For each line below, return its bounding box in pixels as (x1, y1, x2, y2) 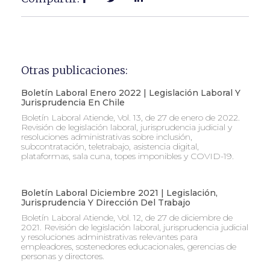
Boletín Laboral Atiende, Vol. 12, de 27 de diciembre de (21, 212, 233, 224)
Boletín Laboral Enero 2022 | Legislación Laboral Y (21, 87, 240, 99)
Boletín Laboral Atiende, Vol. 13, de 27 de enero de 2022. (21, 112, 240, 124)
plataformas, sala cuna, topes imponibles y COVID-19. (21, 151, 234, 162)
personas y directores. (21, 251, 104, 262)
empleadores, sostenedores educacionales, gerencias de (21, 241, 236, 253)
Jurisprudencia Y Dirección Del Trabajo (21, 197, 190, 209)
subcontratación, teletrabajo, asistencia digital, (21, 141, 199, 152)
